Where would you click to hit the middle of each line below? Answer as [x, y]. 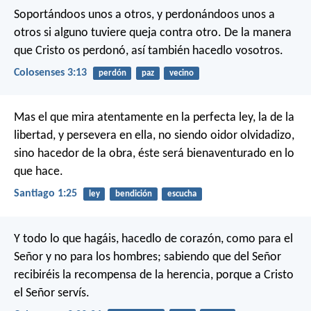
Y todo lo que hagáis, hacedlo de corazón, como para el [153, 239]
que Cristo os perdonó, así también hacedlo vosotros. [149, 51]
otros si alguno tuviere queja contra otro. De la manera [153, 33]
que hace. [39, 172]
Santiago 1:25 [45, 194]
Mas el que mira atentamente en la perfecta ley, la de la [154, 118]
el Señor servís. [52, 293]
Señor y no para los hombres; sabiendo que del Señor [148, 257]
